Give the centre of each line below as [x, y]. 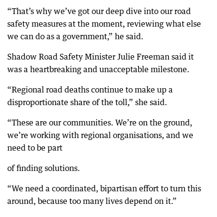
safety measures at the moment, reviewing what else [104, 23]
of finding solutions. [44, 168]
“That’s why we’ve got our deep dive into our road [99, 11]
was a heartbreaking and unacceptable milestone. [98, 69]
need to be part [35, 147]
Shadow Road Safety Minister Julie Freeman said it [101, 56]
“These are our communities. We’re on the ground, [100, 122]
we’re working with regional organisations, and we [100, 135]
